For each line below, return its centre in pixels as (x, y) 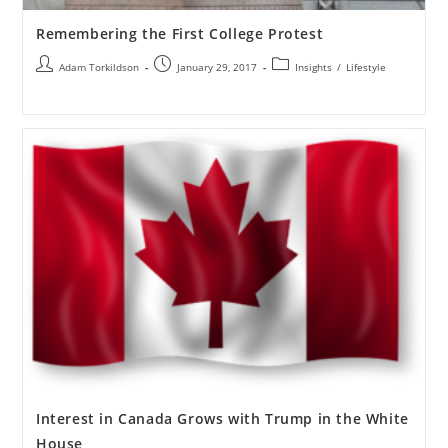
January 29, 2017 (216, 66)
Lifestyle (365, 66)
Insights (313, 66)
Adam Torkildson (98, 66)
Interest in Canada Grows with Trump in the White (222, 418)
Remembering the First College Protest (179, 33)
